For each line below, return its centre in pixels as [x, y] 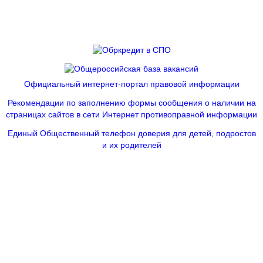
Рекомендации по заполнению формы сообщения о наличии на [131, 103]
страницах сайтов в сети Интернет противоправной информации [131, 115]
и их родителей [131, 146]
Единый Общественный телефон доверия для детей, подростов [131, 134]
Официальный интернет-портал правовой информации [131, 85]
